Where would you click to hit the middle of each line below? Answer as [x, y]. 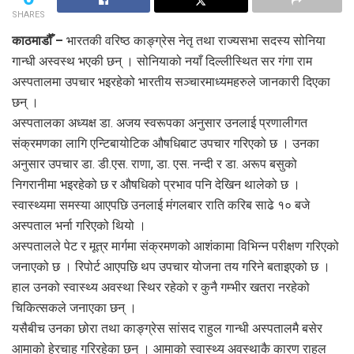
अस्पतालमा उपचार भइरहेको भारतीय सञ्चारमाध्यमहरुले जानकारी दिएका [171, 81]
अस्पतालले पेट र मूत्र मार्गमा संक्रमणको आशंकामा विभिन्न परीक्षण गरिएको [175, 246]
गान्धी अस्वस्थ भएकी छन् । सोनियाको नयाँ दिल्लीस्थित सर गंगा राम [162, 61]
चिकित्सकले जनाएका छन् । [74, 307]
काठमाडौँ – [38, 40]
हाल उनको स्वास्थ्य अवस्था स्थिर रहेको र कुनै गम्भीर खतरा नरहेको [161, 287]
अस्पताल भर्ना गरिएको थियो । [79, 225]
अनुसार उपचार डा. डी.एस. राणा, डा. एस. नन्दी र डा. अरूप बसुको [154, 164]
